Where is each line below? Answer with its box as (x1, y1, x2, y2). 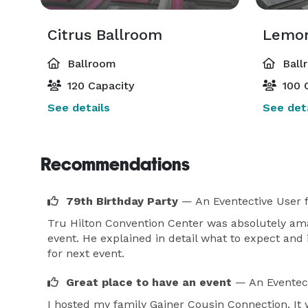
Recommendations (41, 154, 190, 175)
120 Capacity (64, 79, 134, 92)
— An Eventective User (181, 195, 301, 208)
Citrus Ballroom (47, 26, 162, 43)
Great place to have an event (66, 276, 232, 289)
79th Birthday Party (66, 195, 178, 208)
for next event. (47, 247, 124, 260)
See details (47, 101, 110, 114)
